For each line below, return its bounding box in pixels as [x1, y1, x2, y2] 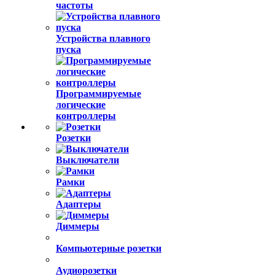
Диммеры [56, 221, 99, 231]
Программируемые [56, 88, 141, 99]
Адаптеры [56, 199, 101, 209]
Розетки [56, 133, 91, 143]
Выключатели [56, 155, 119, 165]
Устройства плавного [56, 33, 150, 44]
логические [56, 99, 106, 110]
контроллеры [56, 110, 116, 121]
